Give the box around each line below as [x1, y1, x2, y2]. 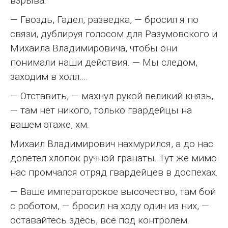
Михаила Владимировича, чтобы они [10, 42, 177, 54]
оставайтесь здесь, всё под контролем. [10, 214, 189, 226]
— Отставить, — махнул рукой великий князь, [10, 90, 213, 102]
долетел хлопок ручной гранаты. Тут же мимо [10, 152, 217, 164]
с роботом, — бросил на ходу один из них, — [10, 200, 209, 212]
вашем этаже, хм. [10, 119, 89, 131]
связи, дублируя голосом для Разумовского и [10, 28, 217, 40]
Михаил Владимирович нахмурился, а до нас [10, 138, 213, 150]
